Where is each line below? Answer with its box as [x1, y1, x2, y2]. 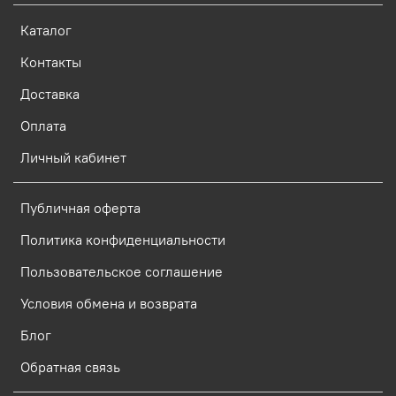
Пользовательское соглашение [20, 262, 223, 280]
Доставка [20, 84, 80, 103]
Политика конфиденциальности [20, 230, 225, 248]
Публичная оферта [20, 198, 141, 217]
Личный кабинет [20, 148, 126, 166]
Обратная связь [20, 357, 120, 376]
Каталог [20, 20, 72, 39]
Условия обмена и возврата [20, 293, 197, 312]
